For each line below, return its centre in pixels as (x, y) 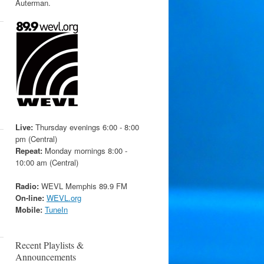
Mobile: (29, 209)
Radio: (27, 186)
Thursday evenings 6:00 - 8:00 (86, 127)
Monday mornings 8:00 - (85, 151)
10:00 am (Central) (47, 162)
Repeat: (29, 151)
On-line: (30, 197)
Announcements (46, 256)
